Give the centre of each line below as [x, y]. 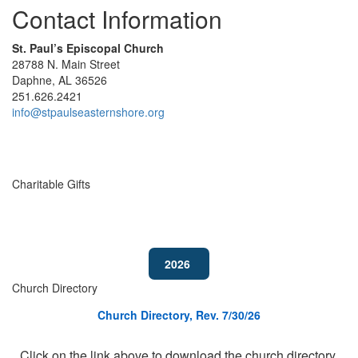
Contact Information [117, 19]
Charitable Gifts [51, 184]
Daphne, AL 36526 [60, 80]
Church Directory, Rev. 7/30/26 [179, 315]
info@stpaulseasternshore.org [88, 112]
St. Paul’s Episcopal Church [88, 48]
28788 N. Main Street [66, 64]
